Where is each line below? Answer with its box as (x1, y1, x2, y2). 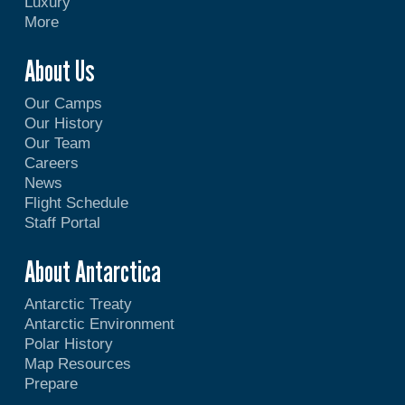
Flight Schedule (24, 193, 128, 212)
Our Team (24, 134, 90, 152)
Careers (24, 154, 79, 172)
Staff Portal (24, 213, 100, 231)
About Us (24, 52, 95, 88)
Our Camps (24, 94, 102, 112)
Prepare (24, 374, 78, 392)
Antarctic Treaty (24, 295, 132, 313)
